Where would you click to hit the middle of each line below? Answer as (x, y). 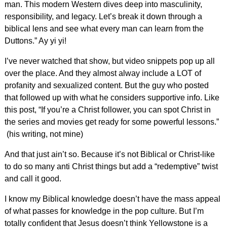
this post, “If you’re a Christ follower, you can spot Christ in (107, 109)
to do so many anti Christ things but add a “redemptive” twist (111, 166)
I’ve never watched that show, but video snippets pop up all (109, 61)
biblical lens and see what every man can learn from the (104, 28)
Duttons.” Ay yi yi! (35, 41)
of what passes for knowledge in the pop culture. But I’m (104, 211)
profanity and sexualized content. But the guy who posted (106, 85)
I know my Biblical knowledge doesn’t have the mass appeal (112, 199)
